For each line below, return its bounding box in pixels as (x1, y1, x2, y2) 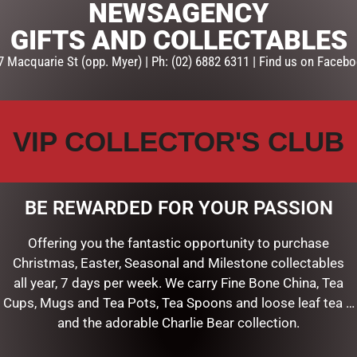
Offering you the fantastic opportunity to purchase (28, 235, 329, 251)
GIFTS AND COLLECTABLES (10, 24, 347, 56)
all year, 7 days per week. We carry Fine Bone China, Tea (14, 275, 343, 291)
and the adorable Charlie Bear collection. (57, 315, 300, 331)
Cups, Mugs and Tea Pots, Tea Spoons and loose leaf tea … (2, 295, 355, 311)
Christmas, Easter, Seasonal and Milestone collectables (13, 255, 344, 271)
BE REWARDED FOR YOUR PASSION (24, 197, 333, 219)
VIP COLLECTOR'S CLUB (13, 126, 344, 157)
